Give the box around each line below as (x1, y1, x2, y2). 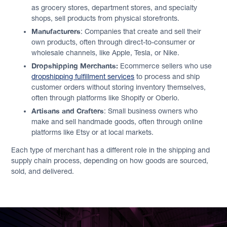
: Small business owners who (104, 107, 198, 115)
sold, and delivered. (11, 167, 74, 175)
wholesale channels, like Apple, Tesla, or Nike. (31, 49, 180, 57)
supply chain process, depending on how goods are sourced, (11, 157, 209, 165)
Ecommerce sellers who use (118, 62, 212, 70)
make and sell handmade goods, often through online (31, 118, 203, 126)
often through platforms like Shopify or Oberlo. (31, 94, 180, 102)
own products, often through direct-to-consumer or (31, 38, 196, 46)
